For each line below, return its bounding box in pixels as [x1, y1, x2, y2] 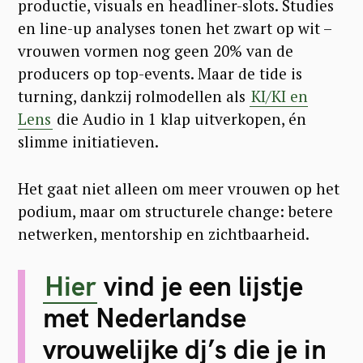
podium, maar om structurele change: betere [18, 200, 333, 221]
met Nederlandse [42, 300, 246, 334]
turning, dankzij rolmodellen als [18, 85, 250, 106]
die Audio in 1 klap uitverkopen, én [53, 108, 306, 129]
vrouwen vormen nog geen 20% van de [18, 40, 293, 61]
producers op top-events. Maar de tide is [18, 62, 302, 83]
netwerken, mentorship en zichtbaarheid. [18, 223, 313, 244]
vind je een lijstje [96, 268, 303, 302]
